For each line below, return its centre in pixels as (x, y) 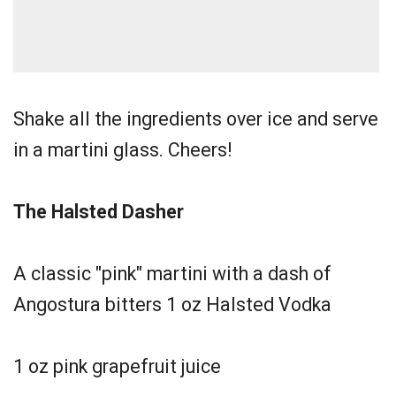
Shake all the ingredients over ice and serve (196, 119)
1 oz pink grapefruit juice (117, 366)
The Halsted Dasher (99, 212)
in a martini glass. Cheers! (122, 150)
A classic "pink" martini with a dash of (172, 274)
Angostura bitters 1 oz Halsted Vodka (172, 305)
